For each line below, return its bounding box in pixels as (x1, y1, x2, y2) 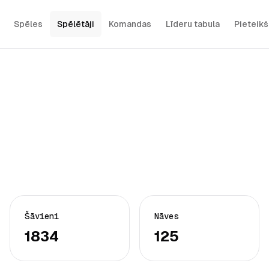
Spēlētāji (56, 19, 94, 29)
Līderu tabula (165, 19, 220, 29)
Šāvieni (25, 211, 59, 221)
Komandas (108, 19, 151, 29)
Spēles (13, 19, 43, 29)
